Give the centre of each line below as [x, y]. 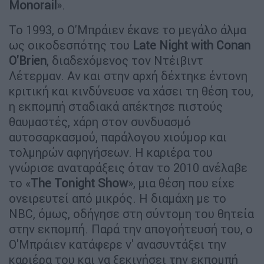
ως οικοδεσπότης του [71, 45]
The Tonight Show [79, 183]
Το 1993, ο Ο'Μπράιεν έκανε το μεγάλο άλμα [128, 29]
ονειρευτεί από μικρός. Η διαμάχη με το [118, 198]
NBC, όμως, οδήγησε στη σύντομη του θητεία [131, 213]
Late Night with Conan [192, 45]
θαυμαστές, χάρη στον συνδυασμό [100, 121]
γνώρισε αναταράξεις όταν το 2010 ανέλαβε [128, 167]
